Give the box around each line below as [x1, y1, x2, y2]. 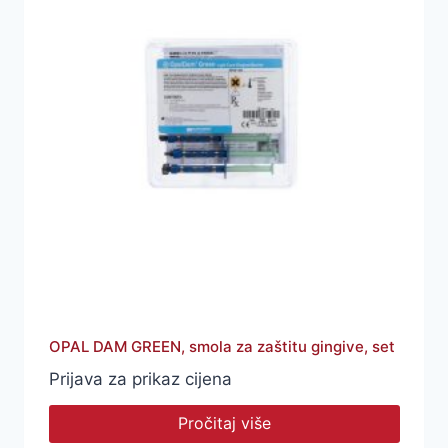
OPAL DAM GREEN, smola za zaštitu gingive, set [48, 337, 395, 357]
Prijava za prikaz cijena [48, 369, 232, 390]
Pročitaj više [177, 413, 271, 434]
